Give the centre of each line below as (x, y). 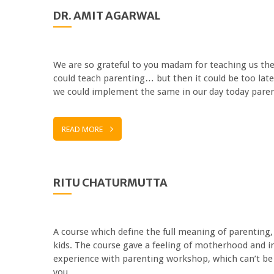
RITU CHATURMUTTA (110, 182)
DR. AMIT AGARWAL (107, 15)
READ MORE (82, 129)
